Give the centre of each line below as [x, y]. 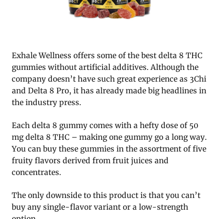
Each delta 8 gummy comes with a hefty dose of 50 [105, 125]
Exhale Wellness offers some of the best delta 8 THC [107, 55]
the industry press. [46, 102]
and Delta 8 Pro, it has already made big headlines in [109, 90]
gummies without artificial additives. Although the [105, 67]
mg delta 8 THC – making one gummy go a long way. [109, 137]
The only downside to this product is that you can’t [106, 195]
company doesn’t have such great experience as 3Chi [109, 79]
